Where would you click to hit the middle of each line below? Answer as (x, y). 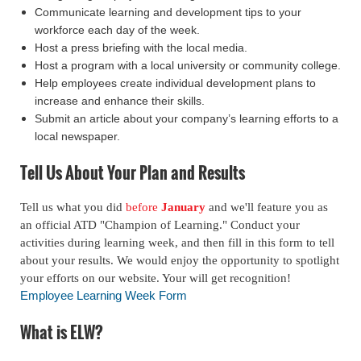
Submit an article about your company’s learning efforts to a (187, 119)
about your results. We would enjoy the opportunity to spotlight (180, 261)
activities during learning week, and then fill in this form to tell (177, 243)
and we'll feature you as (268, 207)
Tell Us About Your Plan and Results (133, 173)
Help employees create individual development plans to (175, 83)
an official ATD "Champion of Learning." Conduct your (160, 225)
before (143, 207)
